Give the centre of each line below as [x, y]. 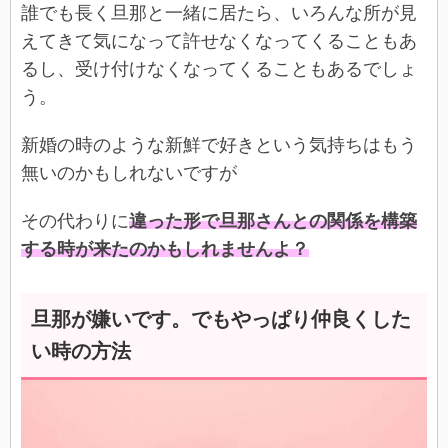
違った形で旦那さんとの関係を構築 [273, 220]
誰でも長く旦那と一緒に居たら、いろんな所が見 [219, 12]
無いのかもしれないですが [129, 172]
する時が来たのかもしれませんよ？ [165, 248]
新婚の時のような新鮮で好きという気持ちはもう [219, 144]
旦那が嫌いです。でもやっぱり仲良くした [221, 318]
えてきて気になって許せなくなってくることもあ [219, 40]
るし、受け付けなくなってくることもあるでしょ [219, 68]
